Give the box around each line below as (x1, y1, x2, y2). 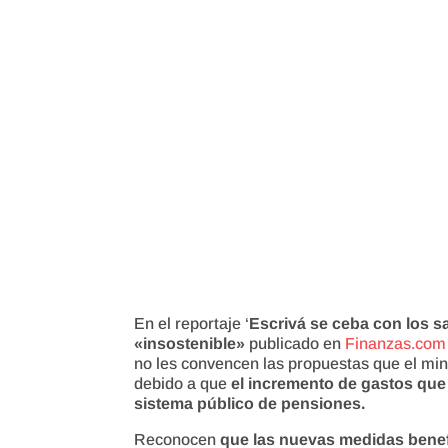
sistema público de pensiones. (134, 394, 366, 412)
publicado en (245, 334, 346, 352)
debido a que (134, 374, 232, 392)
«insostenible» (134, 334, 246, 352)
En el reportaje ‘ (134, 314, 250, 332)
